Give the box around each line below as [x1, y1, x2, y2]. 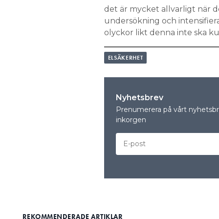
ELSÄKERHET [108, 54, 143, 62]
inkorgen [115, 115, 146, 124]
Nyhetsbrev [115, 93, 163, 102]
